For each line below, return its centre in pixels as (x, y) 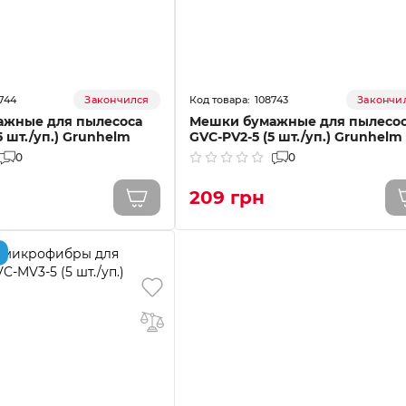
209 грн (227, 198)
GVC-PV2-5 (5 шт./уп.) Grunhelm (295, 137)
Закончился (117, 100)
